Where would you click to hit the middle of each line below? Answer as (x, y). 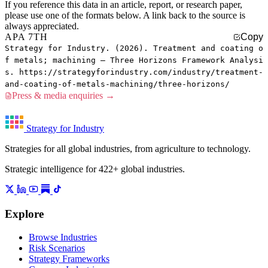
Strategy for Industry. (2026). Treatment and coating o (134, 48)
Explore (24, 214)
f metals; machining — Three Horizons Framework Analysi (134, 60)
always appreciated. (42, 26)
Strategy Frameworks (69, 258)
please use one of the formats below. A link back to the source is (125, 16)
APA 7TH (26, 37)
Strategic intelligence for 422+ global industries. (95, 169)
